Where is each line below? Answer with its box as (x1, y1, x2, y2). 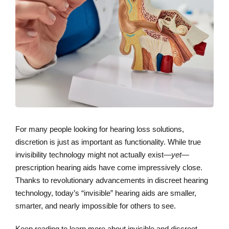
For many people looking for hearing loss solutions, (15, 125, 184, 134)
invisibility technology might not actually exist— (15, 150, 171, 159)
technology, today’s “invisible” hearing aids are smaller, (15, 189, 196, 198)
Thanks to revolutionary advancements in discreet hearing (15, 176, 208, 185)
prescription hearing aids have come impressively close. (15, 163, 202, 172)
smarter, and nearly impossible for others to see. (15, 201, 176, 211)
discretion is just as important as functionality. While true (15, 138, 201, 147)
